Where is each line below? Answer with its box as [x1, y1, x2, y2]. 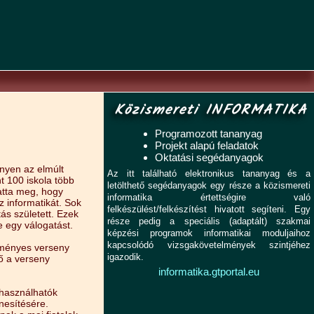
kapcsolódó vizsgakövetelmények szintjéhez [107, 240, 310, 250]
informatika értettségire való [107, 193, 310, 203]
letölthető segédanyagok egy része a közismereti [107, 181, 310, 191]
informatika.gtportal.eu [158, 266, 259, 278]
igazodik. [107, 252, 144, 262]
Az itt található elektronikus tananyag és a [107, 169, 310, 179]
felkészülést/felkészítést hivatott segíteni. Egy [107, 205, 310, 214]
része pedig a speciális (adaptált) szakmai [107, 217, 310, 226]
